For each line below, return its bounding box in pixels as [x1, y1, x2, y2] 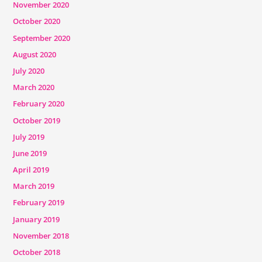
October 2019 [12, 115, 60, 126]
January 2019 [12, 213, 60, 225]
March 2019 [12, 181, 54, 192]
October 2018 [12, 247, 60, 258]
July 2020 [12, 65, 44, 76]
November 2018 [12, 230, 69, 241]
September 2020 [12, 32, 70, 43]
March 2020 [12, 82, 54, 93]
